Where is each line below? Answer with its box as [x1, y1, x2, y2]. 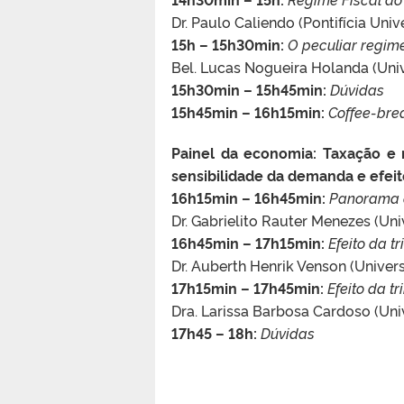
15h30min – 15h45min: [171, 78, 326, 99]
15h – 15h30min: [171, 33, 284, 54]
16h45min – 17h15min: [171, 232, 325, 252]
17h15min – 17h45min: [171, 277, 324, 298]
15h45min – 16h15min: [171, 101, 325, 122]
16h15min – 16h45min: [171, 187, 326, 207]
